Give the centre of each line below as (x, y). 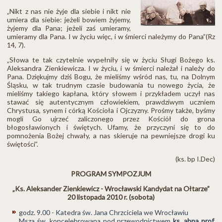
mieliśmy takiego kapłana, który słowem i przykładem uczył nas (111, 93)
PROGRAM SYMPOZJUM (111, 173)
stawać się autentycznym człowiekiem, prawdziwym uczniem (111, 102)
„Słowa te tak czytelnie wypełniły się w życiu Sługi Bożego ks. (111, 59)
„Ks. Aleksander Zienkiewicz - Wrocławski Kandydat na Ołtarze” (111, 188)
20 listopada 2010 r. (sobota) (111, 197)
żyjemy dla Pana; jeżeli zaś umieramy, (69, 28)
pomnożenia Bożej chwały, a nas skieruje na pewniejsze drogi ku (111, 135)
